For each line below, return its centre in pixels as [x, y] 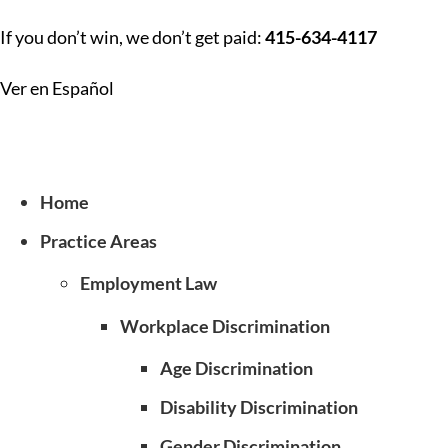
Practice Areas [98, 241]
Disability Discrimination [259, 407]
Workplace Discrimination [225, 326]
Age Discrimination [236, 368]
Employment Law [148, 283]
